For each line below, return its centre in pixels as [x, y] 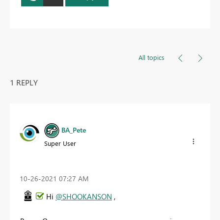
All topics [151, 57]
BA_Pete [74, 130]
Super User [60, 143]
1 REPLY [24, 82]
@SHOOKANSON [84, 196]
